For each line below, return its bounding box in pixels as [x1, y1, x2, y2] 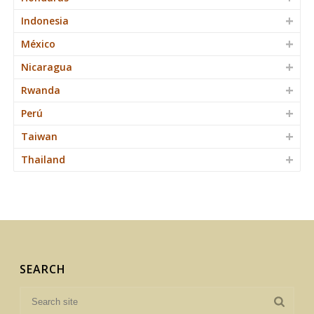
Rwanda [21, 83, 60, 97]
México [21, 36, 55, 50]
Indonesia [21, 13, 69, 27]
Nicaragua [21, 60, 72, 74]
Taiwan [21, 129, 57, 143]
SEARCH [20, 261, 67, 277]
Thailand [21, 152, 65, 166]
